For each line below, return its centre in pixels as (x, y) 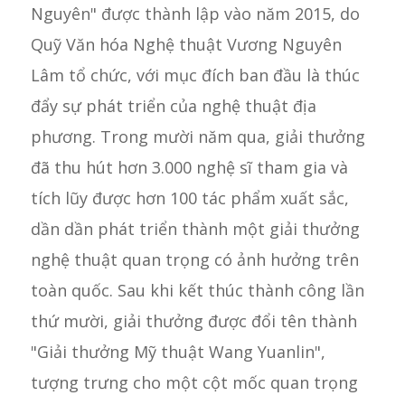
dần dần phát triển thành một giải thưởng (195, 228)
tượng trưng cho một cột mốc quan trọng (194, 382)
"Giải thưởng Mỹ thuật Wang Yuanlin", (178, 351)
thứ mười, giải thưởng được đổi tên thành (193, 320)
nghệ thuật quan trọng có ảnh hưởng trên (194, 259)
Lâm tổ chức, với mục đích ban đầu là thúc (195, 75)
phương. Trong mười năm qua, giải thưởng (198, 136)
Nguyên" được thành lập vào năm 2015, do (195, 13)
